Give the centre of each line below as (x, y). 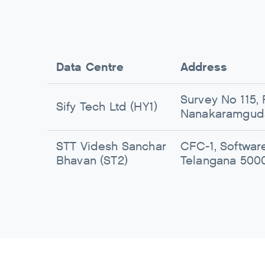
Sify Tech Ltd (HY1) (107, 107)
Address (204, 67)
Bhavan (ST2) (92, 161)
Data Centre (90, 67)
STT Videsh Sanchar (111, 147)
